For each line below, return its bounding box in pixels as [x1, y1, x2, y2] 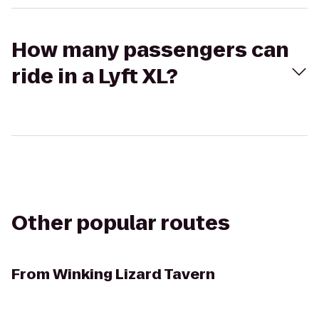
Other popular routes [11, 209, 230, 237]
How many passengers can [11, 36, 289, 64]
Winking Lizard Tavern [53, 264, 215, 284]
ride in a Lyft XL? [11, 63, 178, 90]
